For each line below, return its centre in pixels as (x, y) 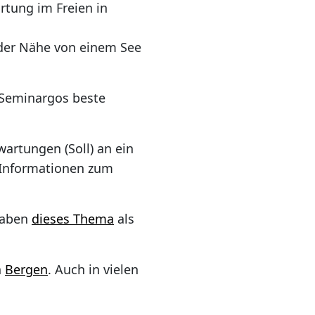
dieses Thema (73, 219)
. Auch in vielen (93, 270)
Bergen (26, 270)
